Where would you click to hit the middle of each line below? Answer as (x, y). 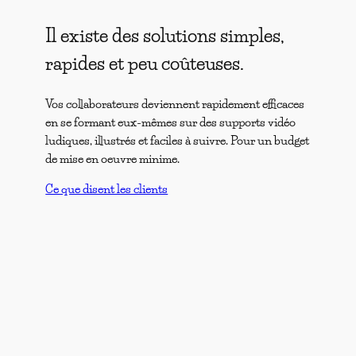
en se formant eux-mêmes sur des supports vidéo (171, 122)
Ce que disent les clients (107, 189)
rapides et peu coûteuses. (145, 63)
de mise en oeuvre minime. (113, 159)
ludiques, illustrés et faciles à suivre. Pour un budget (178, 140)
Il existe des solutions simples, (165, 35)
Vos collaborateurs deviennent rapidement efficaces (175, 104)
